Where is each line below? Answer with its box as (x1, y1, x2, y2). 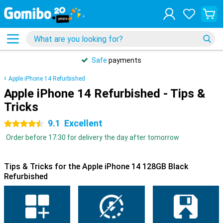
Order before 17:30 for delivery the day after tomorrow (6, 133, 179, 141)
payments (107, 56, 141, 64)
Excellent (64, 118, 103, 128)
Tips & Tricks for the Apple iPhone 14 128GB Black (4, 162, 188, 171)
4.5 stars (4, 120, 32, 128)
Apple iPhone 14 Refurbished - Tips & (4, 87, 205, 101)
